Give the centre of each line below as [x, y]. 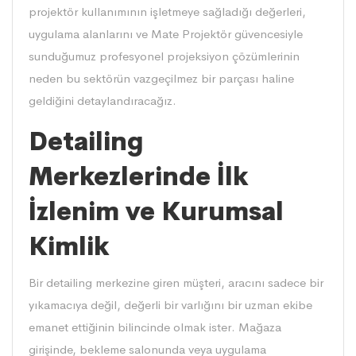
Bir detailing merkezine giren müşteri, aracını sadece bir [176, 283]
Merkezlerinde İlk [138, 177]
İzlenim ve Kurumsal [156, 212]
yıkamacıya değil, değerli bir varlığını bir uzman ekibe [170, 305]
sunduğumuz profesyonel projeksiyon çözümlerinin [164, 56]
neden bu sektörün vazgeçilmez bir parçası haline [161, 79]
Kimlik [69, 247]
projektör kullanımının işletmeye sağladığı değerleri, [167, 12]
